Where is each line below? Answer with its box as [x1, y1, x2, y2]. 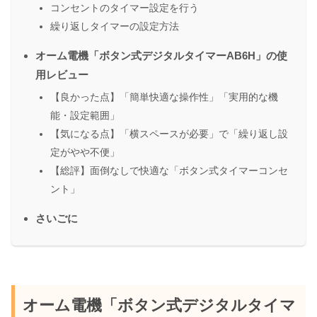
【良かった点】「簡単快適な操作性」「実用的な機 [50, 91, 278, 103]
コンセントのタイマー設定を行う [50, 2, 199, 14]
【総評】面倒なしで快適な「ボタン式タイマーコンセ [50, 165, 288, 177]
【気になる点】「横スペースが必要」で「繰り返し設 [50, 128, 288, 140]
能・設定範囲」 [50, 110, 120, 122]
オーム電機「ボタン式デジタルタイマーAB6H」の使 [35, 50, 287, 62]
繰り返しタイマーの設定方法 [50, 21, 179, 33]
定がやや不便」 [50, 146, 120, 158]
